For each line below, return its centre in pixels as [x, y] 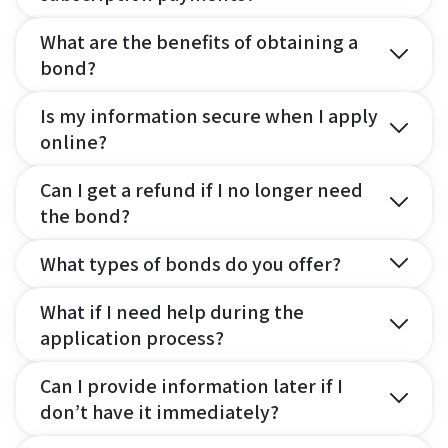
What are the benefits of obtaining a [199, 41]
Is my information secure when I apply [209, 115]
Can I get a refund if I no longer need [201, 189]
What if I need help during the [172, 311]
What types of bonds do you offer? [190, 263]
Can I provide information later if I [191, 385]
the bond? [85, 215]
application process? [132, 337]
